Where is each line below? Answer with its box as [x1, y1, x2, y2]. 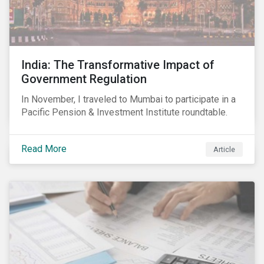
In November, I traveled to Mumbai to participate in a [21, 94, 236, 105]
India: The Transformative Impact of [21, 58, 214, 72]
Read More [21, 143, 67, 154]
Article [213, 144, 236, 154]
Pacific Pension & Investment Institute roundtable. [21, 107, 227, 118]
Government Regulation [21, 72, 147, 86]
